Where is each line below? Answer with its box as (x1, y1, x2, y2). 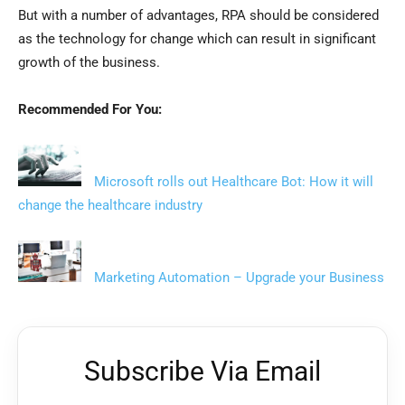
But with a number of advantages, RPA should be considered (18, 7, 379, 24)
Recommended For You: (18, 101, 162, 118)
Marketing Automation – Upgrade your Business (94, 268, 384, 286)
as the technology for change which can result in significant (18, 31, 376, 48)
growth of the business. (18, 54, 160, 71)
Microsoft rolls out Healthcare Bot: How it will (94, 173, 373, 190)
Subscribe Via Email (84, 354, 321, 387)
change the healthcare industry (18, 196, 202, 213)
